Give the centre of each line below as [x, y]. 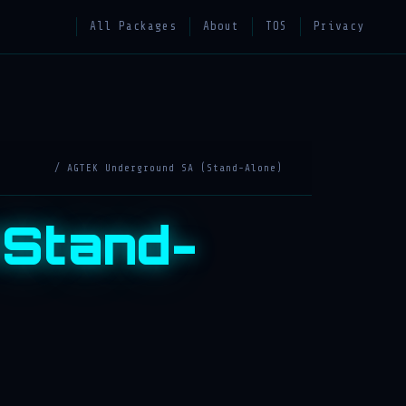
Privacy [339, 26]
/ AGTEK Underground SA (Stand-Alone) [169, 168]
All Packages [133, 26]
